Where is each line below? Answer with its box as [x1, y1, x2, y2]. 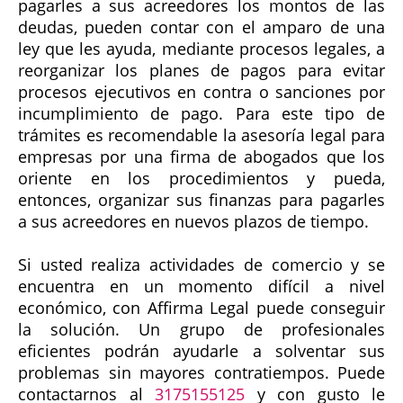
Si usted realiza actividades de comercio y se [18, 254, 385, 276]
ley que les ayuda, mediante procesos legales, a [18, 38, 385, 60]
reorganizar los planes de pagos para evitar [18, 59, 385, 82]
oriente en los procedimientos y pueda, [18, 167, 385, 190]
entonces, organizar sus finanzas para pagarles [18, 189, 385, 211]
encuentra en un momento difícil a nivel [18, 275, 385, 298]
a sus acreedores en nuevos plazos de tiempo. [18, 210, 369, 233]
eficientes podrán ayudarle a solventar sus [18, 340, 385, 363]
